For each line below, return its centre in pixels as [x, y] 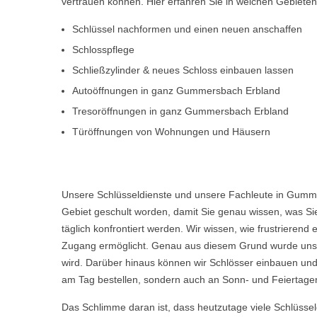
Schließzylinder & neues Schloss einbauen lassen [183, 70]
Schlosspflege [103, 50]
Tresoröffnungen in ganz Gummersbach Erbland [180, 111]
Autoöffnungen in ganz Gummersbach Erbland [176, 91]
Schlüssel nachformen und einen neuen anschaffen [187, 29]
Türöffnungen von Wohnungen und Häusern [171, 132]
